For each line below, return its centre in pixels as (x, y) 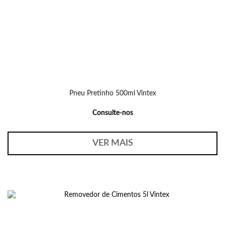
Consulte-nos (113, 113)
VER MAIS (113, 143)
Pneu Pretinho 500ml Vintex (113, 93)
